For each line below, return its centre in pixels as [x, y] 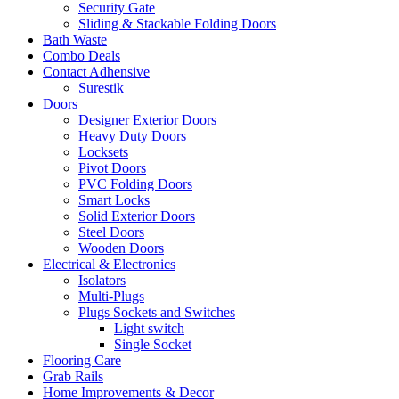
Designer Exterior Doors [147, 120]
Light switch [149, 329]
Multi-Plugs [111, 297]
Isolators [102, 281]
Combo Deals [81, 56]
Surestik [101, 88]
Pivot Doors [112, 168]
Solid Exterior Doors [137, 216]
